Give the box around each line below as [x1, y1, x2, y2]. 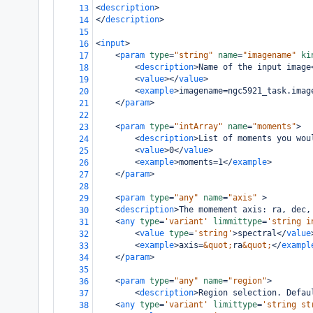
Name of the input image [198, 62, 311, 72]
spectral [238, 228, 277, 238]
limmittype [213, 217, 262, 226]
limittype [213, 300, 257, 310]
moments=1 [179, 157, 223, 167]
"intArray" [174, 122, 223, 131]
